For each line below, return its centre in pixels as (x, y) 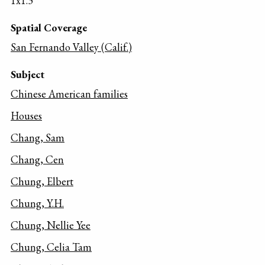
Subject (28, 75)
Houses (26, 116)
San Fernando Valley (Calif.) (71, 47)
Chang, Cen (37, 160)
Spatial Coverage (49, 27)
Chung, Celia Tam (51, 247)
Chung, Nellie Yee (51, 225)
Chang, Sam (38, 138)
